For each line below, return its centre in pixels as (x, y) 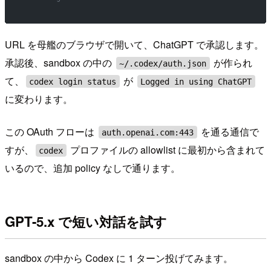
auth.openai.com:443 (148, 132)
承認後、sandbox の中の (60, 63)
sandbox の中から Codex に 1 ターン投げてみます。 (119, 258)
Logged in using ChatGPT (196, 81)
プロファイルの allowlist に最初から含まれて (167, 150)
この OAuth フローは (51, 132)
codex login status (73, 81)
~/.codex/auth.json (163, 63)
